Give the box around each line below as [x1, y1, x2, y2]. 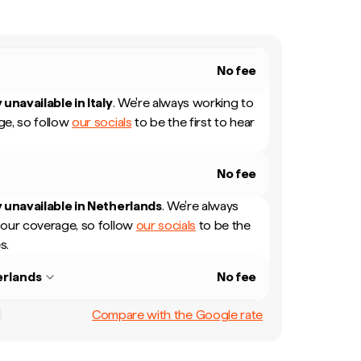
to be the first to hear [131, 114, 255, 130]
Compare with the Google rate [91, 306, 263, 322]
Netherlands [87, 198, 162, 214]
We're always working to [117, 95, 254, 110]
